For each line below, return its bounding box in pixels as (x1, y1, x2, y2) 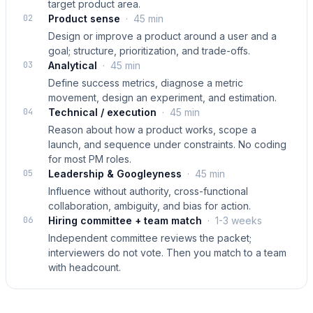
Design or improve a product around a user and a (48, 30, 277, 42)
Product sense (48, 13, 120, 24)
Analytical (48, 59, 97, 71)
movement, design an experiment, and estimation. (48, 92, 277, 103)
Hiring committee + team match (48, 214, 202, 226)
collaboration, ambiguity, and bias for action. (48, 200, 251, 212)
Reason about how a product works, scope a (48, 124, 256, 136)
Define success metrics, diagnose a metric (48, 77, 243, 89)
